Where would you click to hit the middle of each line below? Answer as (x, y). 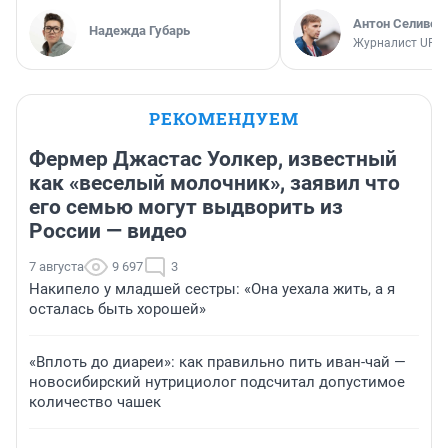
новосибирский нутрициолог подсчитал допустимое (217, 382)
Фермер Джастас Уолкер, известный (213, 159)
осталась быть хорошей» (117, 309)
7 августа (56, 267)
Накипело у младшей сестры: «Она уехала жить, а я (212, 289)
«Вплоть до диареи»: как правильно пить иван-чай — (217, 362)
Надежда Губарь (139, 31)
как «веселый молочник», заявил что (214, 183)
